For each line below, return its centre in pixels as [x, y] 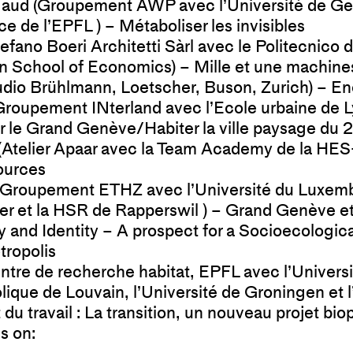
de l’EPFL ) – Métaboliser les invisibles [161, 26]
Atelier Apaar [51, 149]
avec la [129, 149]
